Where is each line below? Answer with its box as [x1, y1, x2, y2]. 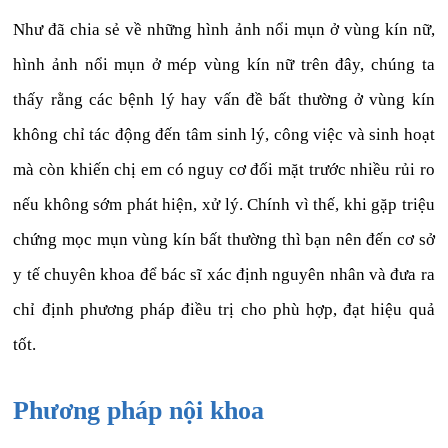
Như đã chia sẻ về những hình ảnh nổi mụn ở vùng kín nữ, [13, 20, 435, 40]
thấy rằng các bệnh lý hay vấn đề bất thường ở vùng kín [13, 90, 435, 110]
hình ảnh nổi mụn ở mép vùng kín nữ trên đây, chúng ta [13, 55, 435, 75]
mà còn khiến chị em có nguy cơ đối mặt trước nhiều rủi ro [13, 160, 435, 180]
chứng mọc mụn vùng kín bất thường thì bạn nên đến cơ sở [13, 230, 435, 250]
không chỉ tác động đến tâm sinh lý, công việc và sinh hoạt [13, 125, 435, 145]
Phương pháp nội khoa [13, 396, 265, 426]
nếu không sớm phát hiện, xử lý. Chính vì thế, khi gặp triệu [13, 195, 435, 215]
